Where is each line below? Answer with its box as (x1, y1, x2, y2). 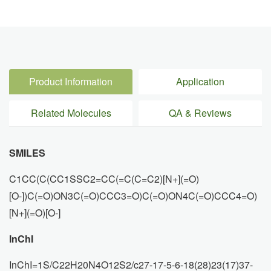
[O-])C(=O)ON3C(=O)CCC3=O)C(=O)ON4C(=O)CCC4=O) (9, 189, 257, 203)
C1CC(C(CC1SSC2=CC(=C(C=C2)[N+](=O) (9, 172, 199, 186)
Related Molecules (30, 106, 111, 120)
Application (176, 74, 224, 88)
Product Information (29, 74, 113, 88)
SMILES (9, 146, 45, 160)
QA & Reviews (169, 106, 232, 120)
